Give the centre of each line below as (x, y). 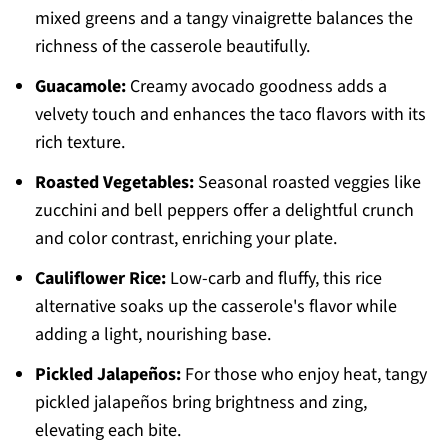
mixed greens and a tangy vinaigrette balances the (223, 19)
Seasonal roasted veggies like (307, 183)
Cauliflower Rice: (100, 279)
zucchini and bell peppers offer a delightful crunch (224, 211)
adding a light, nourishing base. (152, 335)
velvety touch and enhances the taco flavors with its (230, 115)
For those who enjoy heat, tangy (303, 375)
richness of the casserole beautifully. (172, 47)
